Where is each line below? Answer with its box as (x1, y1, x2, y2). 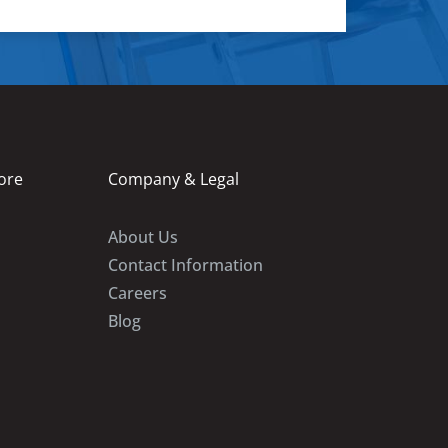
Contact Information (107, 254, 263, 277)
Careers (107, 282, 167, 305)
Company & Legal (107, 167, 239, 190)
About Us (107, 226, 178, 249)
